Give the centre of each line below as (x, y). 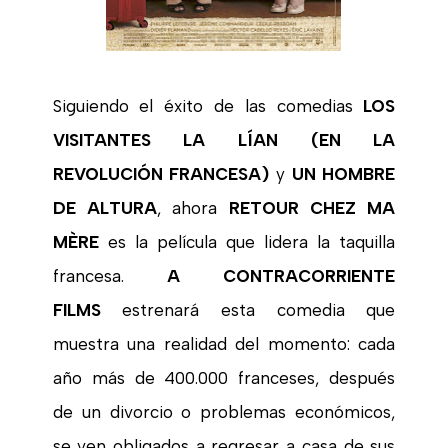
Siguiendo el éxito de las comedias (208, 105)
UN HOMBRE (343, 173)
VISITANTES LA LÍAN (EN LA (224, 139)
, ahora (192, 207)
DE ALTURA (104, 207)
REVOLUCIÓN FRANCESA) (161, 173)
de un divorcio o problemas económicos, (224, 411)
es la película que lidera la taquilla (247, 241)
